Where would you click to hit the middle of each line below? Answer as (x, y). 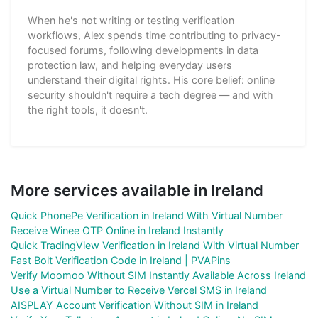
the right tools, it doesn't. (88, 109)
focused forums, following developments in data (143, 50)
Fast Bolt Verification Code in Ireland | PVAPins (121, 260)
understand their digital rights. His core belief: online (151, 79)
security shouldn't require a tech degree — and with (150, 94)
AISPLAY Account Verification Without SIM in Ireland (135, 305)
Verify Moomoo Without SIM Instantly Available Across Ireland (158, 275)
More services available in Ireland (137, 190)
